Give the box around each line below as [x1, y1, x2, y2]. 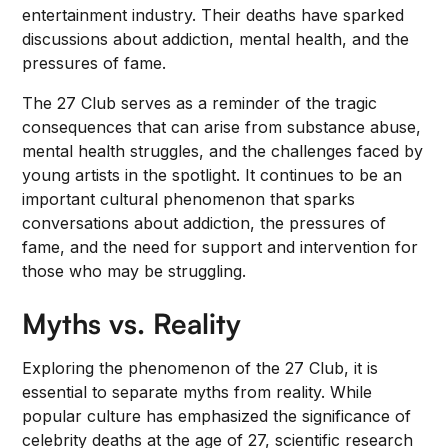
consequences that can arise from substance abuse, [22, 117, 422, 137]
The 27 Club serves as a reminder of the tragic [22, 93, 378, 113]
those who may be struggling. [22, 261, 247, 281]
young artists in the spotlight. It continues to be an [22, 165, 403, 185]
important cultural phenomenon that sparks [22, 189, 356, 209]
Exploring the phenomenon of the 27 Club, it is [22, 358, 379, 378]
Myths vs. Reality [22, 306, 242, 341]
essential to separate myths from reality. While [22, 382, 373, 402]
